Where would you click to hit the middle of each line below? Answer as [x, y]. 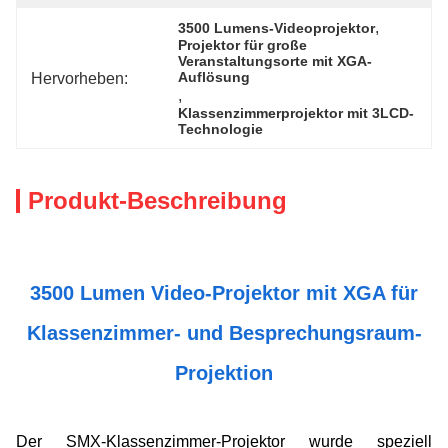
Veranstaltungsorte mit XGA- [275, 61]
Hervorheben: [79, 77]
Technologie [221, 129]
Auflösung [214, 77]
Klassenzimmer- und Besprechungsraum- [224, 333]
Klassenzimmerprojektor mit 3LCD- [296, 113]
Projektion [224, 373]
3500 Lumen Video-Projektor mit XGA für [224, 293]
